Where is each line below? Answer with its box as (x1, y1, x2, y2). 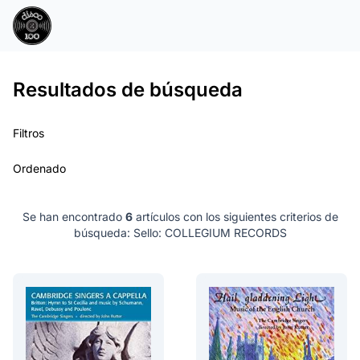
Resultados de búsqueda (13, 78, 243, 101)
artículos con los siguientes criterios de (132, 210, 338, 223)
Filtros (13, 126, 44, 140)
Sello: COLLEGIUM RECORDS (129, 226, 287, 239)
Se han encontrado (22, 210, 125, 223)
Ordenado (13, 162, 66, 175)
